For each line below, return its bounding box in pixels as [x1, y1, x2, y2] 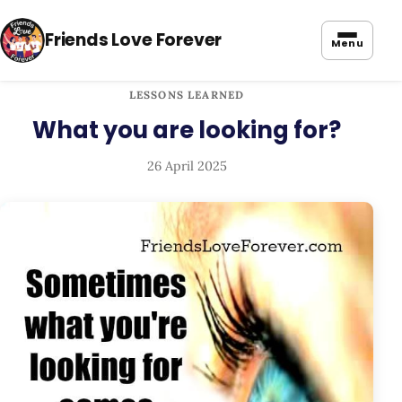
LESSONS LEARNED [128, 88, 245, 101]
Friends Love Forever [45, 28, 223, 52]
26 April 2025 [146, 158, 227, 175]
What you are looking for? [32, 114, 341, 147]
